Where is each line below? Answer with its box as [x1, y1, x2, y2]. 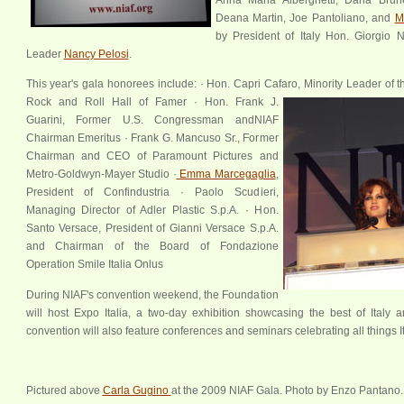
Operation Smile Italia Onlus [25, 258, 163, 271]
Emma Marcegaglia [176, 168, 276, 181]
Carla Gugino [102, 384, 171, 398]
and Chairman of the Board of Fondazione [25, 240, 279, 253]
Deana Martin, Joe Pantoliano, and [215, 11, 395, 24]
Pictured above [25, 384, 103, 398]
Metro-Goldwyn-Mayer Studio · [25, 168, 177, 181]
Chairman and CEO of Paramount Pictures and [25, 150, 279, 163]
